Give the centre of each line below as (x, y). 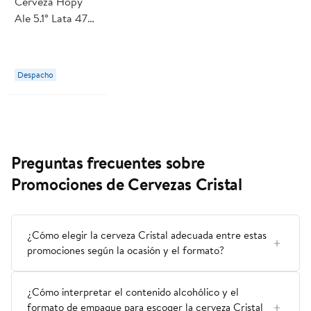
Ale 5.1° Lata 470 (54, 18)
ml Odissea (41, 35)
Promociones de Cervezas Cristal (127, 184)
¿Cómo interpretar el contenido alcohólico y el (133, 292)
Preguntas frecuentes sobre (108, 163)
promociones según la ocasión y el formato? (126, 251)
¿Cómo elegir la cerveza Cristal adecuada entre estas (147, 235)
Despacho (35, 75)
